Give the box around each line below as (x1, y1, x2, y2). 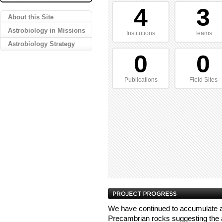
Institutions (126, 30, 155, 37)
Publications (124, 76, 158, 83)
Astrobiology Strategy (8, 40, 75, 48)
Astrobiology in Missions (8, 27, 85, 34)
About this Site (8, 13, 54, 21)
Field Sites (189, 76, 218, 83)
